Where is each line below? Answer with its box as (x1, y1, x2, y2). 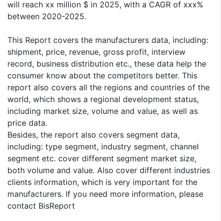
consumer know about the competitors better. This (7, 71, 197, 81)
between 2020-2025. (7, 11, 86, 22)
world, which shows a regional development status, (7, 94, 199, 105)
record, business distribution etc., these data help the (7, 59, 206, 69)
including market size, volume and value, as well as (7, 106, 198, 116)
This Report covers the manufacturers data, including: (7, 35, 208, 45)
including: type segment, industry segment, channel (7, 142, 199, 152)
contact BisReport (7, 201, 75, 211)
